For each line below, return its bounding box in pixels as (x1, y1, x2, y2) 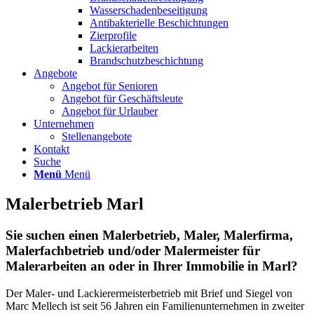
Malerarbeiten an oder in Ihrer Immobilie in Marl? (6, 258, 298, 273)
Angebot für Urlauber (62, 105, 158, 117)
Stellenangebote (62, 130, 132, 142)
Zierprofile (90, 29, 137, 41)
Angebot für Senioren (62, 80, 158, 92)
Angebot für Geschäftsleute (62, 93, 183, 104)
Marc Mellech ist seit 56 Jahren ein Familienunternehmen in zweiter (6, 299, 304, 312)
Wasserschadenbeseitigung (90, 4, 207, 16)
